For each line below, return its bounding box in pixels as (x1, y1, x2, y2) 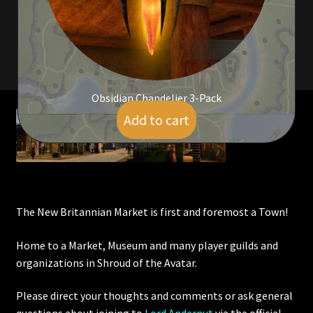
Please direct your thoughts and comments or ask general (15, 289, 293, 303)
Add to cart (124, 110, 189, 129)
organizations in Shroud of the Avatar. (15, 255, 197, 270)
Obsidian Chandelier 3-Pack (92, 91, 221, 105)
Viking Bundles (18, 8, 73, 20)
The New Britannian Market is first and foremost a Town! (15, 204, 288, 219)
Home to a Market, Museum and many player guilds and (15, 238, 278, 252)
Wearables (18, 43, 57, 56)
